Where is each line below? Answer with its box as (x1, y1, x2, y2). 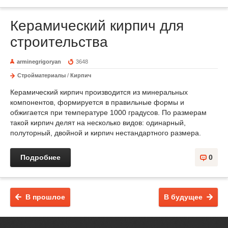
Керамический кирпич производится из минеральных (10, 88, 188, 96)
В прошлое (25, 193, 65, 201)
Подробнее (20, 153, 61, 161)
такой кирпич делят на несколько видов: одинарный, (10, 119, 186, 127)
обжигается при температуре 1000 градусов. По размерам (10, 108, 207, 117)
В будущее (164, 193, 203, 201)
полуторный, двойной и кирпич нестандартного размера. (10, 129, 201, 137)
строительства (10, 34, 108, 50)
